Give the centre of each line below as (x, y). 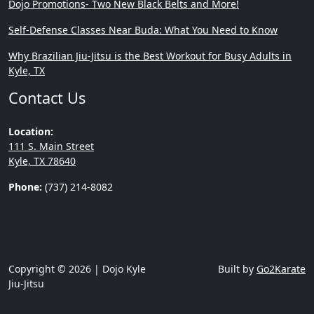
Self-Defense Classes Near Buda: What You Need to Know (143, 30)
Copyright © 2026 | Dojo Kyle (77, 269)
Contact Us (47, 98)
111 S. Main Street (51, 146)
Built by (237, 269)
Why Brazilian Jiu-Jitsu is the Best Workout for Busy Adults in (150, 56)
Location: (31, 132)
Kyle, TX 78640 (42, 161)
